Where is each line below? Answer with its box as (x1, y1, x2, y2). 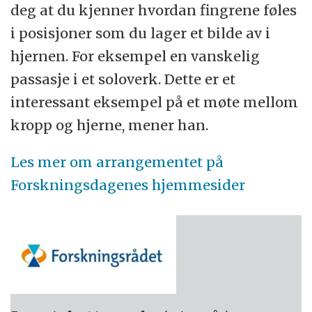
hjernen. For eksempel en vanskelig (10, 47, 260, 65)
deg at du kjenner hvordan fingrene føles (10, 1, 297, 19)
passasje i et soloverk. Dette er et (10, 70, 236, 88)
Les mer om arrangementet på (10, 153, 224, 171)
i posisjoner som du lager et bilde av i (10, 24, 271, 42)
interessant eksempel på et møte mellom (10, 93, 299, 111)
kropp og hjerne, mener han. (10, 116, 209, 134)
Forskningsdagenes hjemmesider (10, 176, 246, 194)
